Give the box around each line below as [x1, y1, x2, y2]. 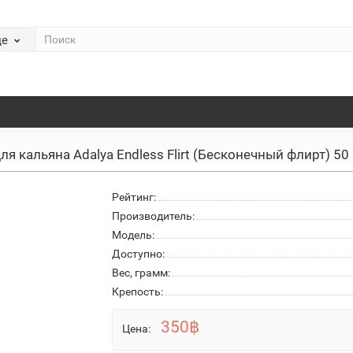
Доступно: [111, 247, 165, 261]
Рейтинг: [111, 191, 156, 204]
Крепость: [111, 285, 163, 299]
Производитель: [111, 210, 195, 223]
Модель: [111, 229, 154, 242]
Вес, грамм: [111, 266, 170, 280]
